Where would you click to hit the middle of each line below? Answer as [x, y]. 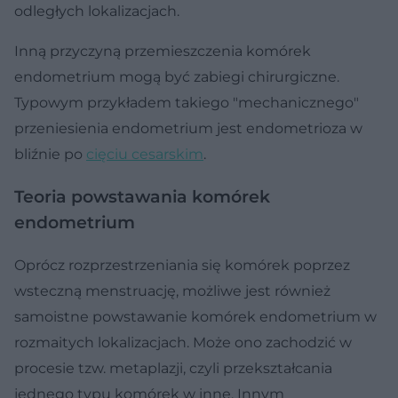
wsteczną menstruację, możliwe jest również [172, 291]
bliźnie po [50, 154]
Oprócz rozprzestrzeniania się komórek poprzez [182, 265]
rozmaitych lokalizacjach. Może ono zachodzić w [183, 342]
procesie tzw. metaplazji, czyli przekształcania [173, 368]
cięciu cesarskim [145, 154]
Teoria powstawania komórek [142, 196]
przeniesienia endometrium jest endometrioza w [188, 128]
